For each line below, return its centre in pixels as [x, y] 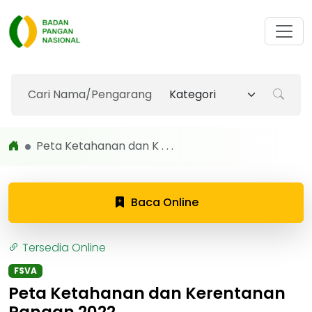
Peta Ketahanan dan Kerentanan [147, 293]
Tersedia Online [64, 248]
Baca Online [164, 202]
